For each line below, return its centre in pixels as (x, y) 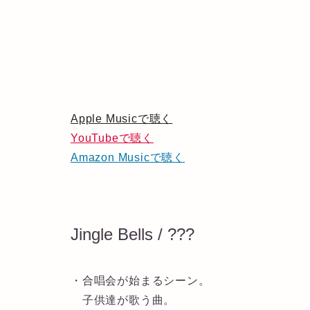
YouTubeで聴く (112, 138)
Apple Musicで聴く (122, 119)
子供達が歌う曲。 (123, 300)
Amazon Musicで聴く (128, 158)
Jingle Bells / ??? (133, 234)
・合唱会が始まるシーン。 (140, 281)
